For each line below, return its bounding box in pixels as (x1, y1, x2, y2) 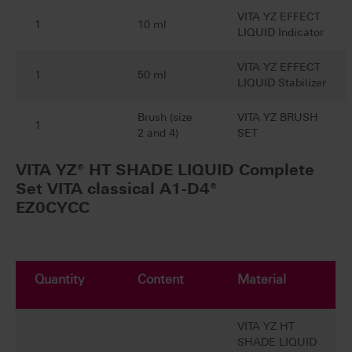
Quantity (35, 272, 84, 288)
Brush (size (137, 111, 192, 124)
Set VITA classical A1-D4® (16, 179, 217, 199)
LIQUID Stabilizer (237, 76, 326, 90)
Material (237, 272, 286, 288)
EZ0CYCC (16, 198, 90, 218)
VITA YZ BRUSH (237, 111, 318, 124)
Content (137, 272, 184, 288)
